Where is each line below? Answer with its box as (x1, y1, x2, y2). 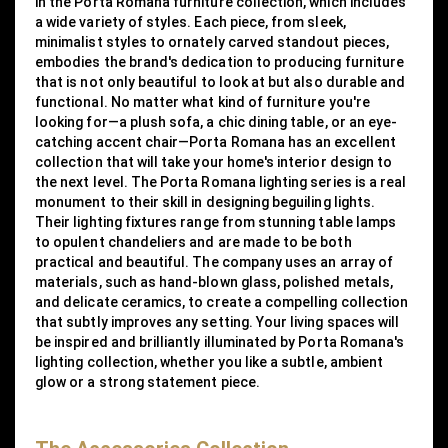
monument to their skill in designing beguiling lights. (35, 193, 376, 210)
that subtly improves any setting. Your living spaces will (35, 313, 400, 330)
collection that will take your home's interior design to (35, 153, 393, 170)
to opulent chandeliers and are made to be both (35, 233, 352, 250)
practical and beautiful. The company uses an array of (35, 253, 393, 270)
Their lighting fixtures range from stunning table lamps (35, 213, 397, 230)
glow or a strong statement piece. (35, 373, 260, 390)
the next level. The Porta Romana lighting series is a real (35, 173, 407, 190)
